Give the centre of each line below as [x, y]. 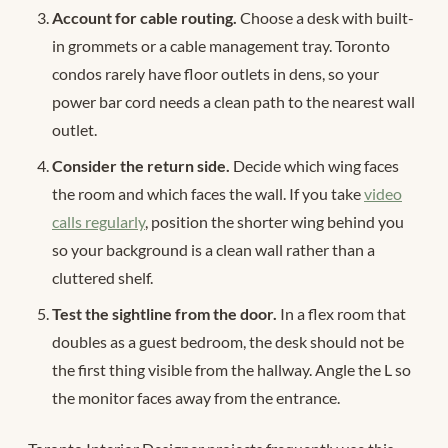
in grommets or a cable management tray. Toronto [221, 45]
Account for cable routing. [144, 17]
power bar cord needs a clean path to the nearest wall [233, 101]
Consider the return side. [141, 165]
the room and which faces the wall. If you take [208, 193]
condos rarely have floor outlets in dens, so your [215, 73]
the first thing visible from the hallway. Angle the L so [231, 369]
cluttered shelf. [102, 277]
